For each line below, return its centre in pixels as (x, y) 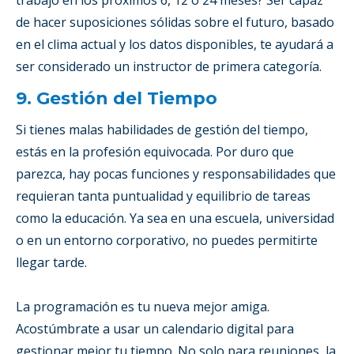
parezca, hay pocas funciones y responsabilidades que (176, 173)
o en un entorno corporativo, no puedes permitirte (167, 240)
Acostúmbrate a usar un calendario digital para (155, 328)
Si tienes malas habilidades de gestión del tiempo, (162, 129)
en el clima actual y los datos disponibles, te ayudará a (175, 44)
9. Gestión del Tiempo (117, 98)
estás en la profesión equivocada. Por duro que (155, 151)
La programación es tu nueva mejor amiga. (143, 306)
